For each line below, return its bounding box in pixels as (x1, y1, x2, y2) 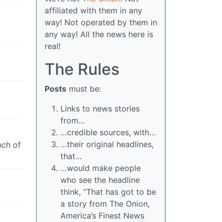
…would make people (60, 163, 141, 173)
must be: (66, 83, 101, 94)
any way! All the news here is (45, 29, 153, 39)
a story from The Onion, (60, 198, 150, 209)
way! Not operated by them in (45, 17, 157, 27)
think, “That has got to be (60, 186, 156, 197)
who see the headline (60, 174, 140, 185)
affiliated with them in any (45, 5, 142, 15)
